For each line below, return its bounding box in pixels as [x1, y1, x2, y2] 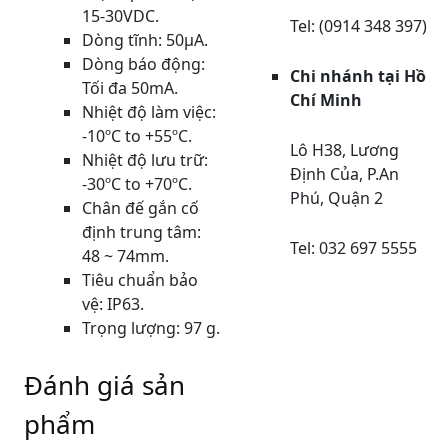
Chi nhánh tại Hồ [290, 65, 427, 87]
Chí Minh [290, 89, 363, 111]
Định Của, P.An [290, 163, 400, 185]
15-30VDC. [82, 5, 159, 27]
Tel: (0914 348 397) [290, 15, 428, 37]
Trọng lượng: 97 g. [82, 317, 220, 339]
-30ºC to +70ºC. [82, 173, 192, 195]
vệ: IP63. [82, 293, 144, 315]
